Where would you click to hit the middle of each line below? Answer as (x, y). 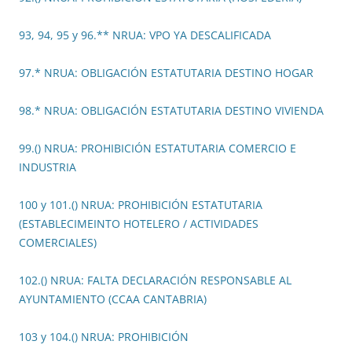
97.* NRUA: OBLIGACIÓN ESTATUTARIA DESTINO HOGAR (166, 73)
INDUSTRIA (48, 167)
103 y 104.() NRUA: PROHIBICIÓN (104, 337)
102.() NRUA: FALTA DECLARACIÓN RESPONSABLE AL (155, 280)
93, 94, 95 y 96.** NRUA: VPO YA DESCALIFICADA (145, 35)
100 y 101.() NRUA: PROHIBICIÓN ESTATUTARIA (141, 205)
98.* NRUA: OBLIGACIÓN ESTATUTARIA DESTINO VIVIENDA (171, 111)
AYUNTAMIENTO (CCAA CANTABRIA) (113, 299)
